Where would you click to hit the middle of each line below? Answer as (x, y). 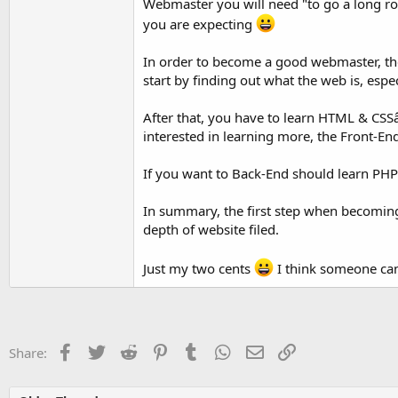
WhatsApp (263, 350)
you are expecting (199, 24)
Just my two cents (199, 268)
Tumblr (221, 350)
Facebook (103, 350)
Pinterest (195, 350)
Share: (28, 352)
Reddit (156, 350)
